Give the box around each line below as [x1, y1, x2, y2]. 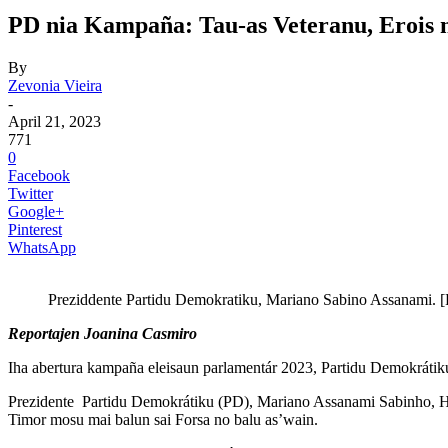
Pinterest [8, 220, 62, 238]
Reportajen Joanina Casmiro [8, 324, 197, 342]
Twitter [8, 184, 53, 202]
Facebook [8, 166, 70, 184]
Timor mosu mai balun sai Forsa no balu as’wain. [8, 410, 318, 428]
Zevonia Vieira [8, 76, 102, 94]
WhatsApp [8, 238, 76, 256]
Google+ [8, 202, 64, 220]
